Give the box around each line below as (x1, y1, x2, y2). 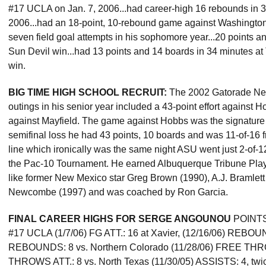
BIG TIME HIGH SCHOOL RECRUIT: (8, 87, 167, 97)
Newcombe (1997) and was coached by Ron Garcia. (8, 187, 228, 197)
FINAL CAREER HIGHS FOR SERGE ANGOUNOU (8, 214, 231, 224)
